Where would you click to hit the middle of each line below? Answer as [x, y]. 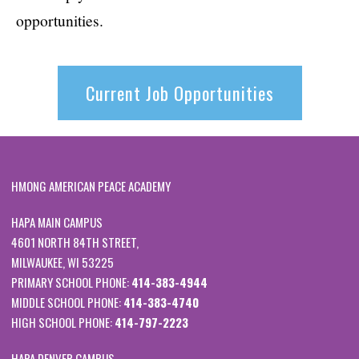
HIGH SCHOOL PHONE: [63, 323]
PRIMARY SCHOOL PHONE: [71, 282]
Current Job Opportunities [179, 93]
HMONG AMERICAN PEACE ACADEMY [91, 186]
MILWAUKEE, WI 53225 [63, 262]
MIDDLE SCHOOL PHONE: [67, 303]
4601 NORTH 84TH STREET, [75, 242]
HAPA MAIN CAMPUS [57, 222]
